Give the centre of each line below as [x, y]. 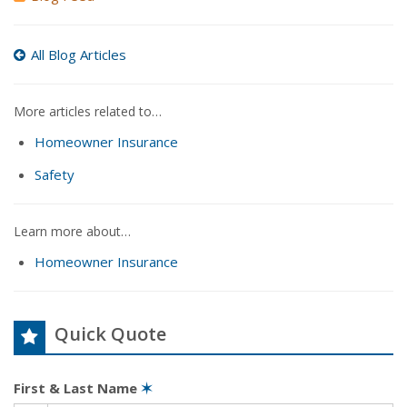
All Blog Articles [79, 55]
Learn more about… [72, 231]
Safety [54, 174]
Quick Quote [110, 333]
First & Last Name [77, 387]
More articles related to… [88, 112]
